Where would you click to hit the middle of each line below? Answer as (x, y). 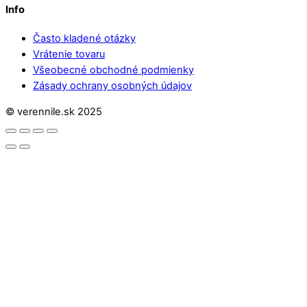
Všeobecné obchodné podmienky (113, 70)
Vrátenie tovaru (69, 54)
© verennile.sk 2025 (54, 111)
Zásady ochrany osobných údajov (112, 86)
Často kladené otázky (84, 39)
